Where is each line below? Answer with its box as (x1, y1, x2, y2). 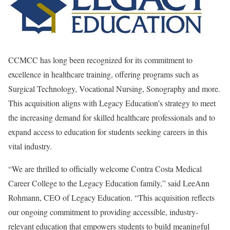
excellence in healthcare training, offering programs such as (8, 69, 199, 80)
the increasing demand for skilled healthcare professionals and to (8, 112, 215, 123)
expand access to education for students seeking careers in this (8, 126, 207, 137)
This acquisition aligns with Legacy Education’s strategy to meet (8, 98, 216, 108)
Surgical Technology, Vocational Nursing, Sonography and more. (8, 83, 220, 94)
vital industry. (8, 141, 52, 151)
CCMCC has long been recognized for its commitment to (8, 54, 193, 65)
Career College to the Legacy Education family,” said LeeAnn (8, 178, 209, 188)
